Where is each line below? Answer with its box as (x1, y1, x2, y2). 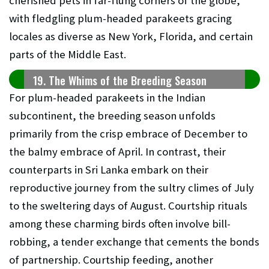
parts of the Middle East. (9, 47, 126, 62)
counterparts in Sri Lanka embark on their (9, 163, 208, 177)
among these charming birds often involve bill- (9, 217, 231, 231)
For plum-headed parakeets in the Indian (9, 91, 205, 105)
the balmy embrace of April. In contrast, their (9, 145, 226, 159)
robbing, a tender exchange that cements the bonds (9, 235, 259, 249)
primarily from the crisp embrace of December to (9, 127, 247, 141)
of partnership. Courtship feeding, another (9, 253, 213, 267)
